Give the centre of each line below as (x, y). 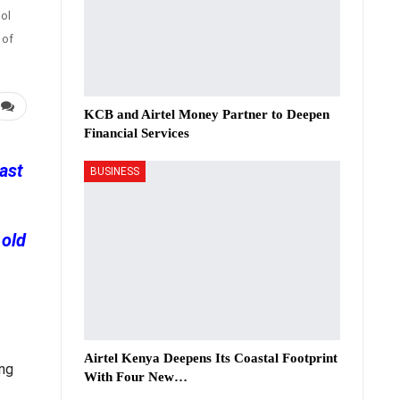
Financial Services (137, 133)
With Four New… (136, 376)
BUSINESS (115, 171)
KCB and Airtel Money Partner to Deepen (207, 114)
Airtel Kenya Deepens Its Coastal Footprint (211, 358)
